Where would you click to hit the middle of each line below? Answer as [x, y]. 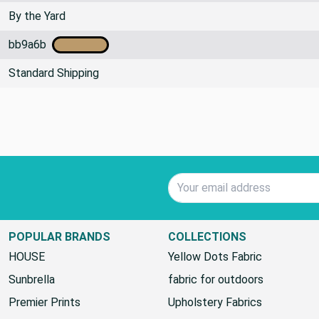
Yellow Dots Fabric [215, 256]
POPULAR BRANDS [59, 236]
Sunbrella [32, 279]
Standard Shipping [54, 73]
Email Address [203, 180]
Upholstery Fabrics [215, 302]
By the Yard [37, 16]
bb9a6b [30, 44]
